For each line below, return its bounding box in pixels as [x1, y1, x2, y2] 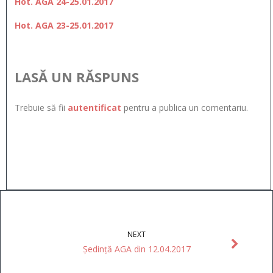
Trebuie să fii [14, 102, 68, 114]
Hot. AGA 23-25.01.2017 [14, 19, 113, 32]
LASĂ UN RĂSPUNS [14, 68, 139, 87]
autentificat [67, 102, 121, 114]
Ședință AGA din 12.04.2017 [82, 243, 191, 255]
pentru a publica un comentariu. [121, 102, 248, 114]
